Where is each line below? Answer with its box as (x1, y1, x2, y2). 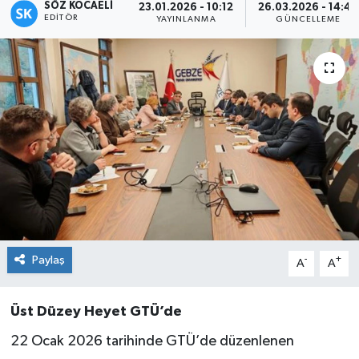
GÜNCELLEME (276, 15, 341, 24)
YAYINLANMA (155, 15, 216, 24)
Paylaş (31, 253, 65, 266)
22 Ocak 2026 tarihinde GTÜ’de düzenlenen (10, 334, 294, 349)
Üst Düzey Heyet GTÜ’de (10, 304, 182, 319)
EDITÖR (44, 13, 78, 22)
